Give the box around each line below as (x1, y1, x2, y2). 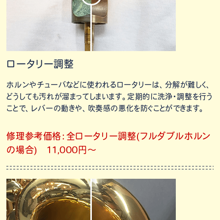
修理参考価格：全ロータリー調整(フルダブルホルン (6, 131, 211, 140)
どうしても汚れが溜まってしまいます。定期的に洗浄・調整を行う (6, 92, 213, 100)
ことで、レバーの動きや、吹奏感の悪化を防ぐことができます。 (6, 104, 205, 112)
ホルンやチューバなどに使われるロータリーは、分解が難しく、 (6, 81, 212, 88)
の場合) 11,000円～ (6, 145, 97, 154)
